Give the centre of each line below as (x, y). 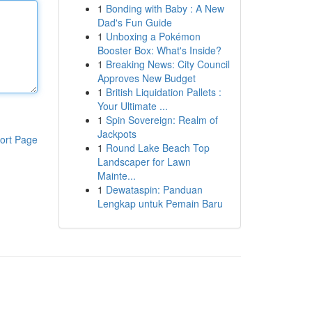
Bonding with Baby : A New (165, 8)
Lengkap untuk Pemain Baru (160, 203)
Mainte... (116, 175)
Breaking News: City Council (167, 64)
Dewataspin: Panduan (154, 189)
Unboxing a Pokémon (153, 36)
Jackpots (117, 134)
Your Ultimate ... (132, 106)
